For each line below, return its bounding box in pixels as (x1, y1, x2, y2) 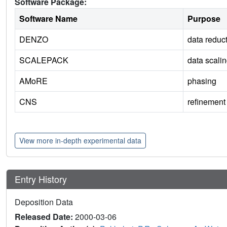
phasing (187, 75, 216, 87)
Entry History (15, 172, 69, 186)
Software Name (19, 13, 78, 25)
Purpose (187, 13, 220, 25)
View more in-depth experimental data (19, 135, 141, 146)
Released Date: (15, 211, 75, 223)
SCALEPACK (19, 54, 68, 66)
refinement (187, 96, 225, 108)
